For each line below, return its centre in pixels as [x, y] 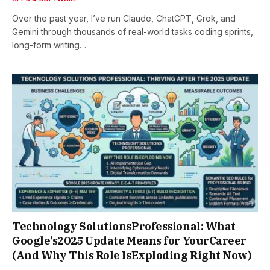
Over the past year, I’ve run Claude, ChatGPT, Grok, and [124, 18]
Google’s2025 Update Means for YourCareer [129, 240]
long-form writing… [49, 45]
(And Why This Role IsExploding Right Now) [132, 255]
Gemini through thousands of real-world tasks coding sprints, [133, 31]
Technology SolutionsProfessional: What [124, 226]
